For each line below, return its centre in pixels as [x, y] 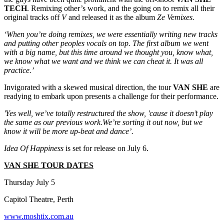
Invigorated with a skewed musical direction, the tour [88, 87]
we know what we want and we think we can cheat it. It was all [103, 61]
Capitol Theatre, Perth [39, 199]
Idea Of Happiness [35, 148]
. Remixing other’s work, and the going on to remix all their [121, 8]
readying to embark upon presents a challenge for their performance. [111, 96]
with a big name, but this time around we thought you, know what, [108, 52]
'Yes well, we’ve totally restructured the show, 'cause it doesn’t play [108, 113]
